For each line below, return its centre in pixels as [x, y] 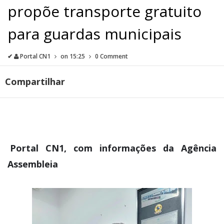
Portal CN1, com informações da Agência [113, 148]
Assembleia [34, 164]
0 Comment [111, 56]
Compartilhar [36, 81]
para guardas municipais [94, 33]
